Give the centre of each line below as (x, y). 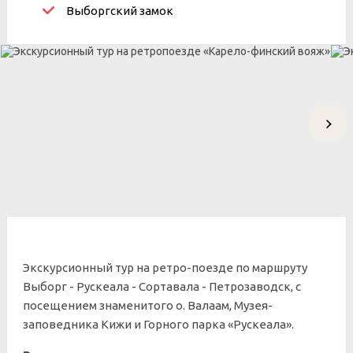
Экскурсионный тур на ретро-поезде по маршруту (165, 268)
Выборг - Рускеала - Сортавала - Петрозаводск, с (162, 286)
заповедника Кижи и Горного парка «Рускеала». (158, 324)
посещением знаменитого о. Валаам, (128, 305)
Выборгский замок (120, 11)
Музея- (253, 305)
